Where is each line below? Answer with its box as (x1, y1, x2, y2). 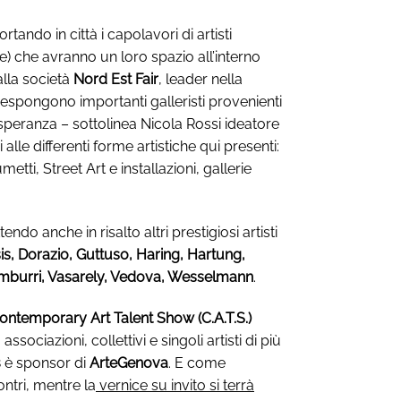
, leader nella (158, 71, 243, 88)
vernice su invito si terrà (96, 376, 254, 394)
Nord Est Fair (73, 71, 158, 88)
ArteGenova (90, 354, 168, 371)
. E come (168, 354, 226, 371)
